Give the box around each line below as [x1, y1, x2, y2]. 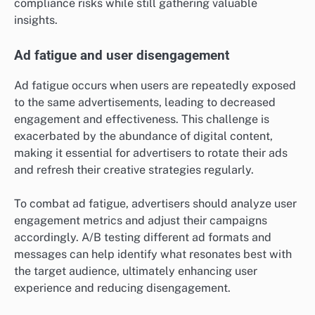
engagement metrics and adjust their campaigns [14, 213, 267, 227]
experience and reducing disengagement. [14, 281, 231, 295]
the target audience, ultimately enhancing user [14, 264, 257, 278]
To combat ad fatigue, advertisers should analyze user [14, 196, 297, 210]
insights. [14, 13, 58, 27]
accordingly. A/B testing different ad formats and [14, 230, 271, 244]
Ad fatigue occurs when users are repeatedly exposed [14, 78, 296, 92]
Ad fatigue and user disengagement [14, 48, 229, 64]
